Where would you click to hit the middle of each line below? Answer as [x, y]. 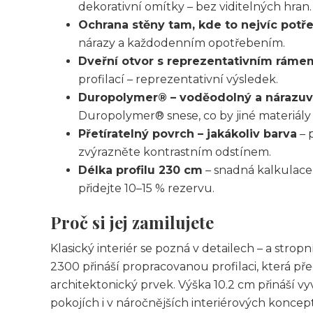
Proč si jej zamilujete [132, 222]
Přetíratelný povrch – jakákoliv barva [188, 134]
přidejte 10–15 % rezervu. [146, 188]
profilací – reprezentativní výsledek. [178, 79]
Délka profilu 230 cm [140, 170]
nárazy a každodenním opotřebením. [182, 43]
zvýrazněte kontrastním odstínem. [175, 152]
